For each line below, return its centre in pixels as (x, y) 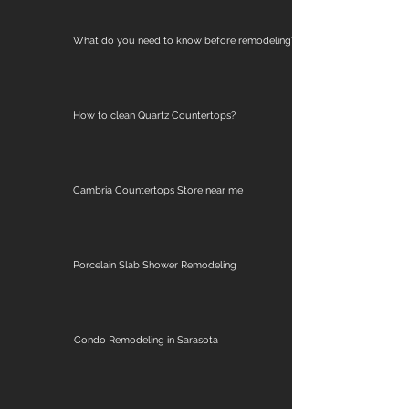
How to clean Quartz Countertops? (154, 115)
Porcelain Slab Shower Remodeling (155, 265)
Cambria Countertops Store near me (158, 190)
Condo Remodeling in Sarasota (146, 340)
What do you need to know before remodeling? (184, 40)
